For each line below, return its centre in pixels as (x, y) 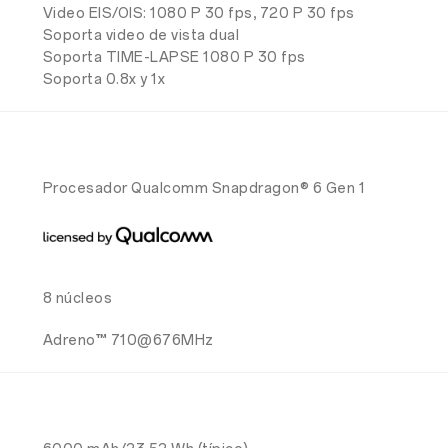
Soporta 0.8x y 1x (104, 79)
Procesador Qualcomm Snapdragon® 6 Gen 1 (204, 188)
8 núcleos (77, 299)
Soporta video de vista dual (141, 35)
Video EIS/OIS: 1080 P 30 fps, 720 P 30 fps (198, 13)
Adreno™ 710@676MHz (128, 341)
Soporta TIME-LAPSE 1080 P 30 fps (174, 57)
